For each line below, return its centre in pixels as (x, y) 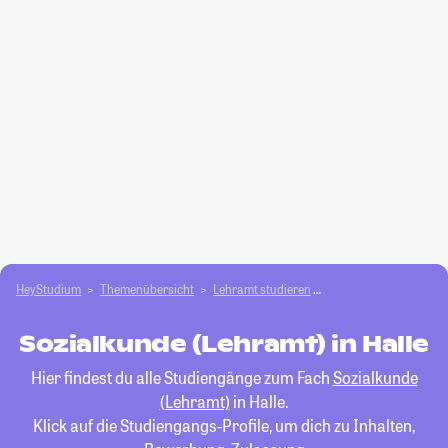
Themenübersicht (147, 289)
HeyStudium (48, 289)
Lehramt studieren (262, 289)
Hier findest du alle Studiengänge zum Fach (181, 377)
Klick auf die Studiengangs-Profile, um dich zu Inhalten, (224, 425)
